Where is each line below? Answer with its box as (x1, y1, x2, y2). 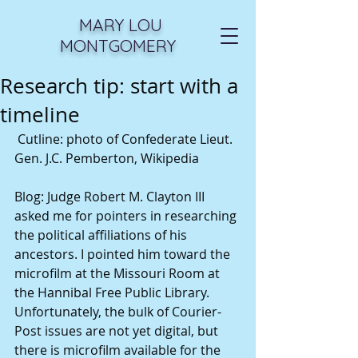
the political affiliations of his (14, 226, 190, 244)
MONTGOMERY (60, 35, 176, 56)
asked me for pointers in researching (14, 207, 240, 225)
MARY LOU (74, 14, 162, 35)
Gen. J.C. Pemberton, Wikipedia (14, 149, 202, 167)
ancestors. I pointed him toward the (14, 245, 233, 263)
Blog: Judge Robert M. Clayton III (14, 188, 208, 205)
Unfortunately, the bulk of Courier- (14, 303, 221, 320)
